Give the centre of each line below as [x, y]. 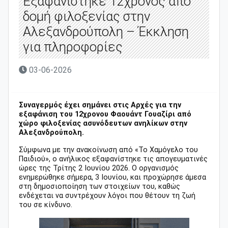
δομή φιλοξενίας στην [87, 17]
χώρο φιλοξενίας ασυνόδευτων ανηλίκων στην [103, 124]
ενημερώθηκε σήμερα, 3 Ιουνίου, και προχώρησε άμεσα [112, 178]
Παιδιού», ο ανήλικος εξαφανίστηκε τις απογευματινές [113, 159]
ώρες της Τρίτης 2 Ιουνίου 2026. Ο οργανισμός [99, 168]
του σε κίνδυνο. [46, 205]
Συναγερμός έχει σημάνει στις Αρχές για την [100, 105]
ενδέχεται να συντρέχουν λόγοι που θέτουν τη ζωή [107, 196]
